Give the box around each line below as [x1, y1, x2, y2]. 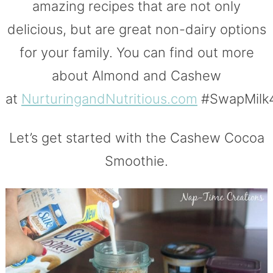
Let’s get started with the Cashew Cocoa [9, 130, 264, 146]
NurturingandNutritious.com [21, 91, 197, 107]
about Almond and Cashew [52, 68, 221, 84]
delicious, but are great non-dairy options [7, 21, 266, 38]
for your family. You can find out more [19, 44, 254, 61]
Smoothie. [105, 153, 168, 169]
